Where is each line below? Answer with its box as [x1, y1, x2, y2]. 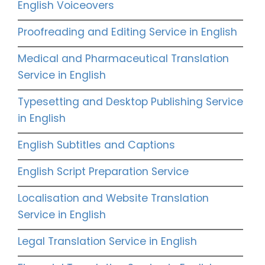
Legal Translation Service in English [18, 234, 197, 249]
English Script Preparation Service [18, 164, 189, 179]
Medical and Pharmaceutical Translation [18, 51, 229, 66]
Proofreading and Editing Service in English [18, 25, 237, 40]
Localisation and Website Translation [18, 191, 209, 206]
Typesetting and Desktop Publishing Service [18, 95, 243, 109]
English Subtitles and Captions [18, 138, 175, 153]
